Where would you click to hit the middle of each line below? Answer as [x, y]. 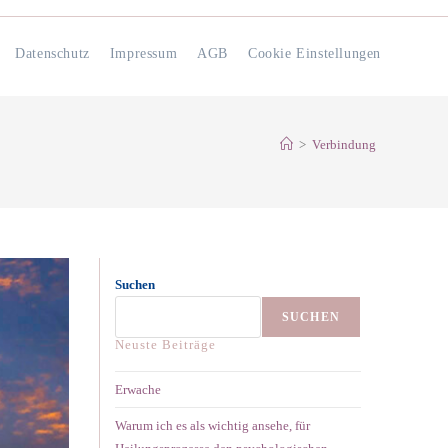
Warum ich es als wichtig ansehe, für [212, 425]
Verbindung [344, 144]
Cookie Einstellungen [314, 53]
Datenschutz [52, 53]
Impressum [143, 53]
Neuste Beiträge [165, 344]
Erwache [138, 389]
